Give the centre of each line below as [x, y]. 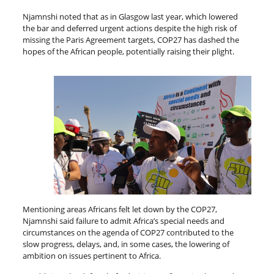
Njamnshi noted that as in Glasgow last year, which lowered [130, 16]
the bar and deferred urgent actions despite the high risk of [129, 28]
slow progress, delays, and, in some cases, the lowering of [126, 244]
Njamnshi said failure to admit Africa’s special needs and [123, 220]
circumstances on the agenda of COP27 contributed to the [128, 232]
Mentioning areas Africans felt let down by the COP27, [120, 209]
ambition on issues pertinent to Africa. [91, 255]
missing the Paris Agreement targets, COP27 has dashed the [131, 39]
